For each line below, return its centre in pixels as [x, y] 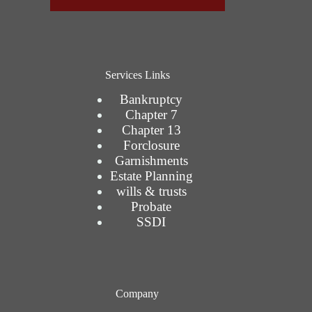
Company [138, 293]
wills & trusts [151, 191]
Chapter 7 [151, 114]
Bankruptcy [151, 99]
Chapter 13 [151, 130]
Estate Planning [151, 175]
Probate [151, 206]
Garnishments [151, 160]
